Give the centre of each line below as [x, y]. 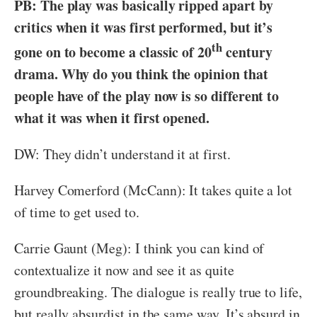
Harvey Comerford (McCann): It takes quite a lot [154, 190]
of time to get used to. [77, 212]
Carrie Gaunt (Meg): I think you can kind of [139, 248]
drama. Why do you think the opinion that [141, 74]
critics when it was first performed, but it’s [144, 28]
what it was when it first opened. [112, 117]
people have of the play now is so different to [147, 96]
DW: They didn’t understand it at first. [122, 154]
